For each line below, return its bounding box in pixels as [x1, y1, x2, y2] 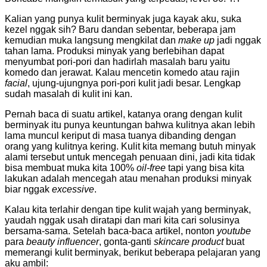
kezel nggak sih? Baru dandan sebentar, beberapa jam [5, 24, 235, 35]
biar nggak [5, 184, 52, 194]
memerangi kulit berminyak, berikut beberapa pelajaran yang [5, 247, 260, 257]
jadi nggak [215, 35, 261, 45]
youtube [217, 225, 251, 236]
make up [178, 35, 215, 45]
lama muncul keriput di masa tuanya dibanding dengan [5, 130, 236, 141]
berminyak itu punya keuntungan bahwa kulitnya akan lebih [5, 119, 255, 130]
